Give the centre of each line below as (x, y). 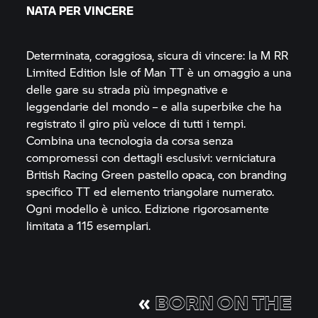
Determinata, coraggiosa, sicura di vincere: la (144, 55)
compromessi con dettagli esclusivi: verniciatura (151, 157)
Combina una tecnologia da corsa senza (130, 140)
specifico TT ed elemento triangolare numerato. (150, 191)
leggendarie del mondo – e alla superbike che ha (154, 106)
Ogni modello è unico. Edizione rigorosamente (148, 208)
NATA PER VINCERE (80, 10)
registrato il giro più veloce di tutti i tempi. (136, 123)
